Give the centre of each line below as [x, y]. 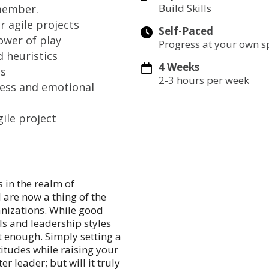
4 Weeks [179, 67]
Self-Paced [186, 31]
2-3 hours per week [204, 80]
